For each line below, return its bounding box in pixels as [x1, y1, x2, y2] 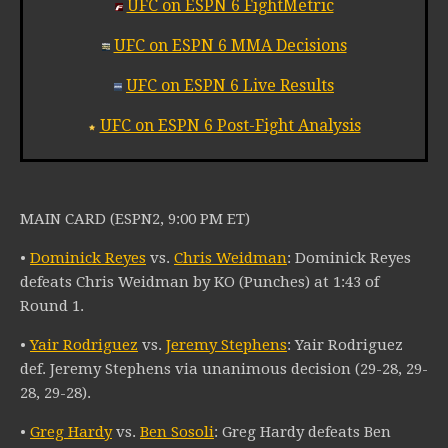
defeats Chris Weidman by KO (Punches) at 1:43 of [20, 273, 379, 292]
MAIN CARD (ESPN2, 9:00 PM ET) [20, 210, 250, 229]
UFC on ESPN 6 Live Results [126, 76, 334, 96]
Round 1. [20, 297, 84, 316]
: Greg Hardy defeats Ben [214, 423, 391, 442]
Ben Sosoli [140, 423, 214, 442]
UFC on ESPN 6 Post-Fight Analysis [99, 116, 361, 136]
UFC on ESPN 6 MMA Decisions [113, 36, 347, 56]
